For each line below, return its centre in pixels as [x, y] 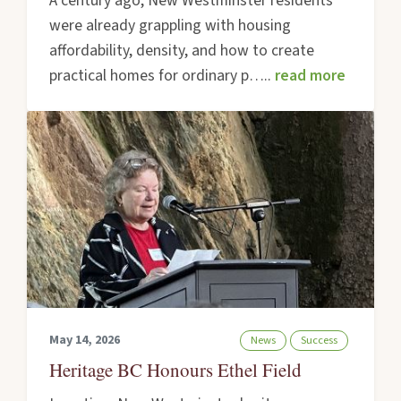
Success [319, 341]
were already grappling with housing [171, 25]
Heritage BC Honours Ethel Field [176, 369]
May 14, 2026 [85, 341]
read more [311, 75]
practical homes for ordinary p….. [162, 75]
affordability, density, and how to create [182, 50]
